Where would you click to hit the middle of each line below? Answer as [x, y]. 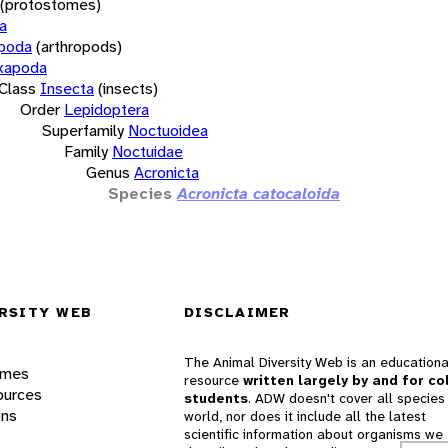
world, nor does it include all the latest [305, 416]
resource [213, 380]
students [216, 398]
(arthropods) [79, 46]
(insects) [128, 88]
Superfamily [83, 130]
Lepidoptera [106, 109]
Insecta [67, 88]
